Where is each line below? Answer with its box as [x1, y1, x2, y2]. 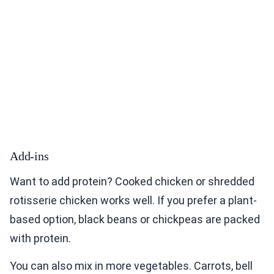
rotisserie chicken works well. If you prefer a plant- [10, 194, 257, 207]
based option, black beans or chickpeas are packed [10, 213, 260, 226]
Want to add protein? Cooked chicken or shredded [10, 175, 254, 188]
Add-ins [10, 149, 49, 163]
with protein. [10, 232, 71, 245]
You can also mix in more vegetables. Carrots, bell [10, 259, 253, 273]
